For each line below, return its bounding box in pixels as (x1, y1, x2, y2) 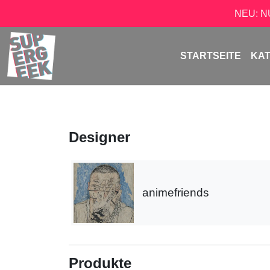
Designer (69, 129, 130, 145)
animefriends (142, 186, 209, 199)
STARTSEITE (180, 51, 242, 61)
